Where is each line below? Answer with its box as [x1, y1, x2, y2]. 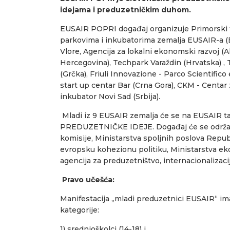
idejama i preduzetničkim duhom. [60, 5, 191, 14]
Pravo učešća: [60, 175, 114, 184]
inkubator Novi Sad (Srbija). [60, 91, 160, 101]
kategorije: [60, 205, 99, 215]
